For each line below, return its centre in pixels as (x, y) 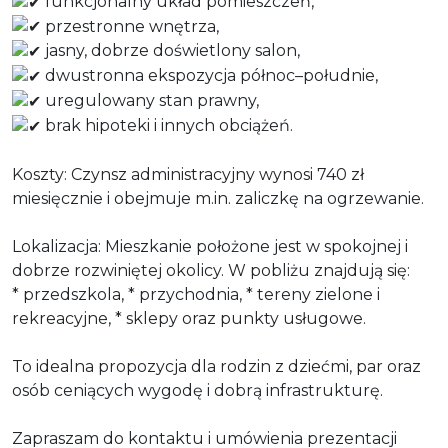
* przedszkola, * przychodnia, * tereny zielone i (196, 294)
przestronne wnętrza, (130, 26)
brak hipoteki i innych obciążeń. (167, 125)
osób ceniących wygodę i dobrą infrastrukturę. (197, 390)
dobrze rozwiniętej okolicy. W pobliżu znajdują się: (211, 270)
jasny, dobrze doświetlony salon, (170, 51)
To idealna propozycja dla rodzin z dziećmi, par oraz (216, 366)
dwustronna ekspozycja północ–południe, (209, 76)
